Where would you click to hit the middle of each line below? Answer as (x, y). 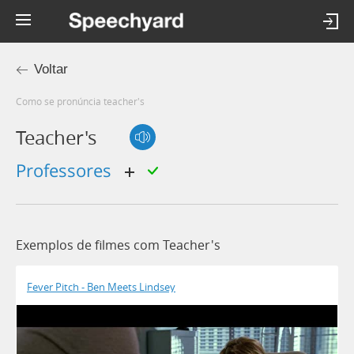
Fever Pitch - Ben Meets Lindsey (101, 287)
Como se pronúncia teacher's (83, 101)
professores (71, 170)
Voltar (51, 69)
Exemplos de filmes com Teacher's (118, 245)
